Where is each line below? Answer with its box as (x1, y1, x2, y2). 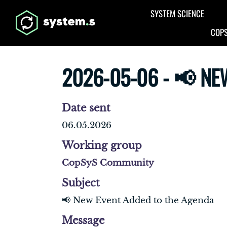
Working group (62, 138, 142, 152)
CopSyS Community (62, 157, 154, 168)
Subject (62, 176, 100, 190)
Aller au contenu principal (12, 7, 128, 17)
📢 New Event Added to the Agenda (62, 195, 214, 206)
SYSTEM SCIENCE (150, 7, 205, 20)
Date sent (62, 101, 110, 115)
